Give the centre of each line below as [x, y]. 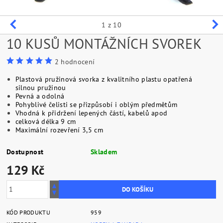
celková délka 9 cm [46, 121]
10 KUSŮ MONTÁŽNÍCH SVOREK [104, 43]
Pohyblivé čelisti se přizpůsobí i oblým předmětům [96, 104]
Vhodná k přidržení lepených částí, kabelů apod [91, 113]
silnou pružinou [41, 87]
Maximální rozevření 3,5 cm [59, 130]
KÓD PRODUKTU [28, 212]
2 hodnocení [75, 61]
